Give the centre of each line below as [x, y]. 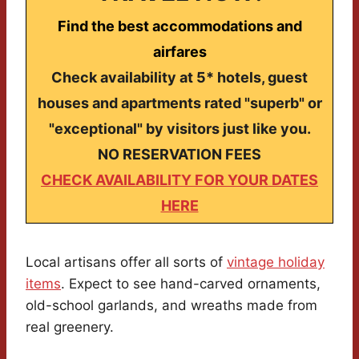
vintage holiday [276, 262]
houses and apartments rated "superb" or [179, 103]
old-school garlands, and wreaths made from [171, 306]
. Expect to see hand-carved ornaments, [191, 284]
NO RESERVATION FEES [179, 155]
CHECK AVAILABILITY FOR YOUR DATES [179, 180]
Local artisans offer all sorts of [126, 262]
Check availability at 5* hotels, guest [179, 78]
